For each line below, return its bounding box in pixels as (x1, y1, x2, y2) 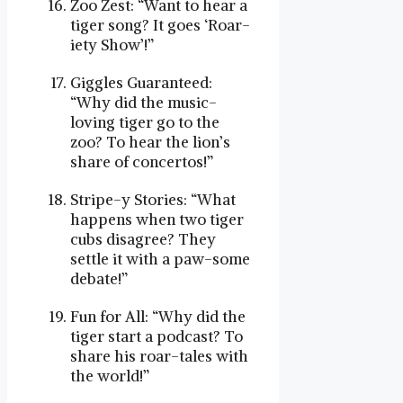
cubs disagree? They (70, 228, 216, 249)
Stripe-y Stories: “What (70, 189, 236, 210)
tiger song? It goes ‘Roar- (70, 14, 250, 35)
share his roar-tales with (70, 345, 248, 366)
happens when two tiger (70, 209, 244, 229)
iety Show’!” (70, 34, 154, 55)
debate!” (70, 268, 128, 289)
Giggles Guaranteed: (70, 72, 212, 93)
